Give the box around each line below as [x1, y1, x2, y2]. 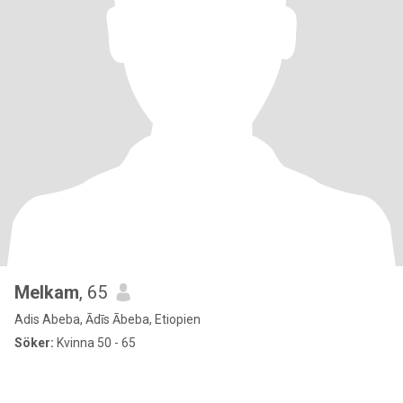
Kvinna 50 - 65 [54, 336, 136, 350]
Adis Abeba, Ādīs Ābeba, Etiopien [14, 312, 201, 327]
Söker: [14, 336, 54, 350]
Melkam [14, 282, 79, 303]
